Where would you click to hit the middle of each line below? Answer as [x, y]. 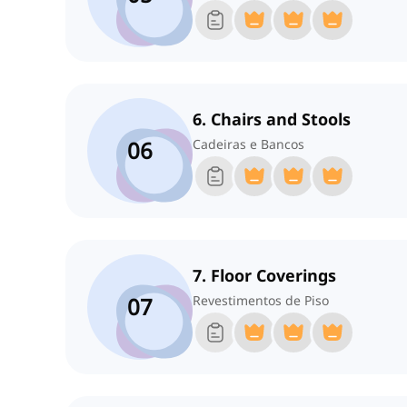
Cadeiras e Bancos [248, 144]
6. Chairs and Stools [272, 119]
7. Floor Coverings [264, 276]
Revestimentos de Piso [261, 301]
